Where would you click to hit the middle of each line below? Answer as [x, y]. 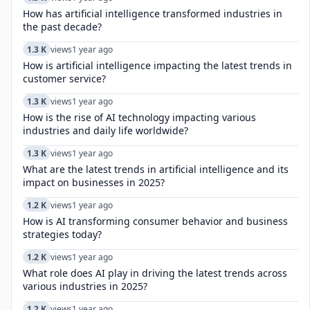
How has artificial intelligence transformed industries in [153, 13]
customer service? [64, 79]
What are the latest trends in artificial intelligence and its [156, 169]
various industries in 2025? [85, 286]
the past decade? [62, 27]
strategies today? [62, 234]
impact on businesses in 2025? [94, 182]
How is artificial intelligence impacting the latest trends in [157, 65]
